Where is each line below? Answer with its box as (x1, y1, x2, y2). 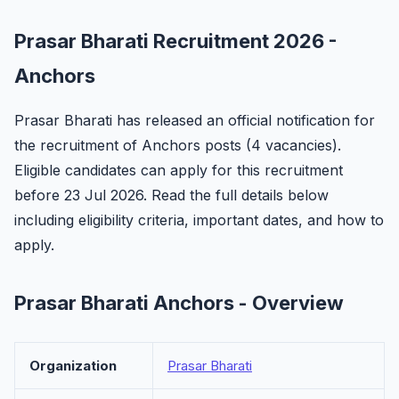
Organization (29, 357, 117, 374)
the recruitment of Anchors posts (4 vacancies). (14, 136, 341, 154)
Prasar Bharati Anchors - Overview (14, 291, 344, 314)
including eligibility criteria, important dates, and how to (14, 211, 384, 229)
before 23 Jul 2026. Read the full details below (14, 186, 329, 204)
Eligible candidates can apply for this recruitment (14, 161, 343, 179)
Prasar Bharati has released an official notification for (14, 111, 375, 129)
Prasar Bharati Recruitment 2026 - (14, 29, 338, 53)
